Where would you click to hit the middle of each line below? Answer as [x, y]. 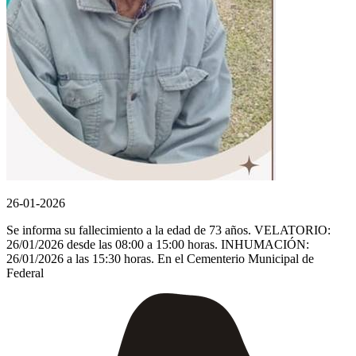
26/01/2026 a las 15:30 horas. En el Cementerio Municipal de [160, 259]
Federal [25, 273]
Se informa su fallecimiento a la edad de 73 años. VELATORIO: [168, 230]
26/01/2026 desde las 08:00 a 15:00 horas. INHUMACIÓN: [158, 245]
